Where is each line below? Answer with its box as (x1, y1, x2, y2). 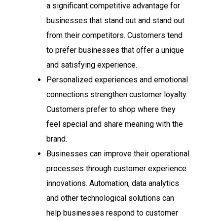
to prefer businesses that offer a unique (46, 45, 184, 55)
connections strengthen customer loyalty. (46, 89, 187, 99)
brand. (46, 134, 67, 144)
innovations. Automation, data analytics (46, 178, 179, 188)
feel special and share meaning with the (46, 119, 183, 129)
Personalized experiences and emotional (46, 74, 188, 84)
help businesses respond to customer (46, 208, 178, 218)
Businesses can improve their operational (46, 148, 189, 158)
